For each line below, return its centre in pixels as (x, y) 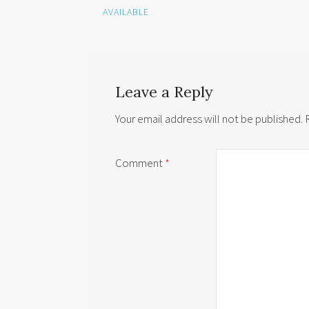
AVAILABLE (126, 12)
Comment (140, 163)
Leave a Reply (164, 91)
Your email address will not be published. (209, 119)
